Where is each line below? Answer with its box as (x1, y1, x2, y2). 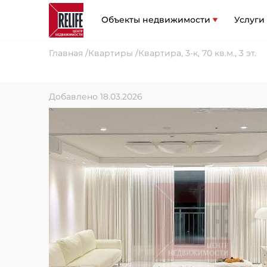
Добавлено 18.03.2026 (49, 91, 142, 102)
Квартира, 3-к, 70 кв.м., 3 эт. (138, 48, 256, 58)
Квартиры (88, 48, 133, 58)
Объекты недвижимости (101, 14, 210, 25)
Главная (49, 48, 83, 58)
